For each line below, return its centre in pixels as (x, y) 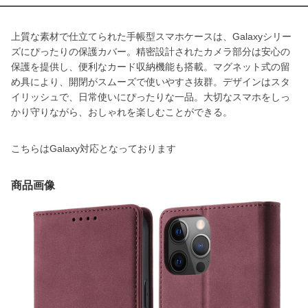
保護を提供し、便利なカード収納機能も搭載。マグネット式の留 (151, 67)
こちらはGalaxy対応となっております (93, 148)
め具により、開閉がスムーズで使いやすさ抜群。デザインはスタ (151, 82)
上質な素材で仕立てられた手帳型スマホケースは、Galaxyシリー (151, 36)
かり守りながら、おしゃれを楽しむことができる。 (122, 112)
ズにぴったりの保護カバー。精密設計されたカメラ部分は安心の (151, 52)
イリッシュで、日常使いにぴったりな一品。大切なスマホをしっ (151, 97)
